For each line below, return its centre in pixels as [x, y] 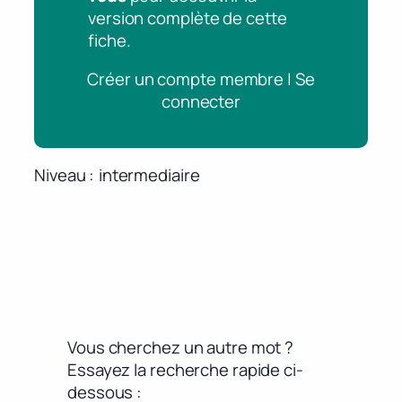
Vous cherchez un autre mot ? [181, 347]
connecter [201, 102]
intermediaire [149, 175]
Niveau [60, 175]
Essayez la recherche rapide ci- [185, 369]
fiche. [109, 40]
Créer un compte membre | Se [201, 79]
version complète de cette [188, 17]
